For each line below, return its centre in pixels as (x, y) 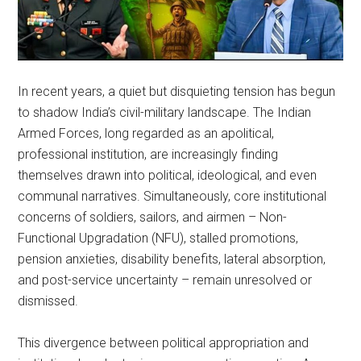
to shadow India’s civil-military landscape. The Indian (165, 112)
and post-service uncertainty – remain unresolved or (165, 280)
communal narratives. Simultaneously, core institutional (172, 196)
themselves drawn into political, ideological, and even (168, 175)
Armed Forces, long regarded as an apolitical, (146, 133)
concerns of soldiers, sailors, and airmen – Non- (153, 217)
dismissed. (48, 301)
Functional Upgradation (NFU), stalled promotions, (158, 238)
